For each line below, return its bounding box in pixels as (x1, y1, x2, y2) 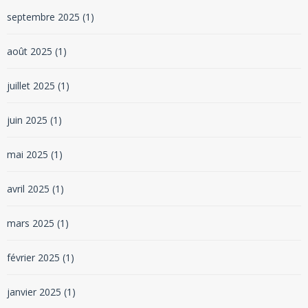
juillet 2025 (7, 79, 55, 92)
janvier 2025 (7, 285, 61, 298)
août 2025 (7, 45, 52, 58)
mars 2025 (7, 217, 54, 230)
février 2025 (7, 251, 60, 264)
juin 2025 (7, 113, 47, 126)
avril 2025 (7, 182, 49, 195)
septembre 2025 (7, 10, 80, 23)
